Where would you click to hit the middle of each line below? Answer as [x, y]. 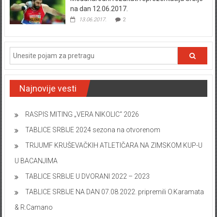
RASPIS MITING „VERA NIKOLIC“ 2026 [82, 115]
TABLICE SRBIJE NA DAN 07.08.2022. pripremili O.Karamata [114, 192]
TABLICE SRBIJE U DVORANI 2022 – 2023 [87, 177]
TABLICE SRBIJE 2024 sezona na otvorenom [93, 130]
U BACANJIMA [36, 161]
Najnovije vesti [48, 89]
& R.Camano [33, 208]
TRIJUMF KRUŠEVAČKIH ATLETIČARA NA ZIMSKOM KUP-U [114, 146]
